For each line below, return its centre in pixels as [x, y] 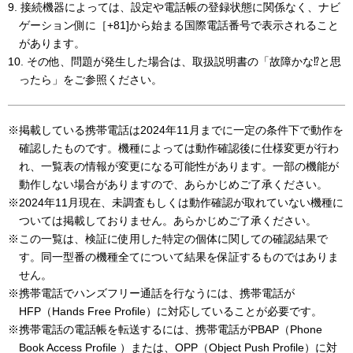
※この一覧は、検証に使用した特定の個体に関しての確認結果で [168, 239]
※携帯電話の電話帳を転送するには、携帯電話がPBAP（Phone [165, 330]
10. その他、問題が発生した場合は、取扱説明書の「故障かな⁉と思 [175, 62]
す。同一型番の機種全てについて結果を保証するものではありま [178, 257]
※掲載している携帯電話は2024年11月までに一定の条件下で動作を [176, 130]
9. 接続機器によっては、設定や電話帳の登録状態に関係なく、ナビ [174, 7]
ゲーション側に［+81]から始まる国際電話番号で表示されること [178, 26]
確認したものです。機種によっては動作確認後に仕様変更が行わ [178, 149]
